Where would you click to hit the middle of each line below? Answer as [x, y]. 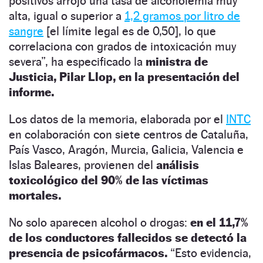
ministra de [177, 61]
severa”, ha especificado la [77, 61]
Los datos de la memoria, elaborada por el [117, 119]
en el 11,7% [219, 222]
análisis [178, 165]
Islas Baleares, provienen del [82, 165]
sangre [26, 31]
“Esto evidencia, [211, 253]
